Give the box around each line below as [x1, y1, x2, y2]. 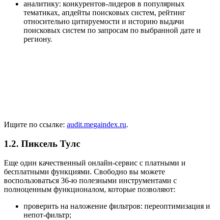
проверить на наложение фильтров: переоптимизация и [24, 201, 210, 210]
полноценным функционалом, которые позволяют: [4, 185, 175, 193]
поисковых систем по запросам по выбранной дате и [24, 26, 201, 35]
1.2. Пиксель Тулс [4, 138, 80, 149]
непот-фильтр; [24, 210, 71, 219]
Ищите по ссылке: [4, 120, 67, 129]
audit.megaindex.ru [67, 120, 126, 129]
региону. [24, 35, 52, 44]
